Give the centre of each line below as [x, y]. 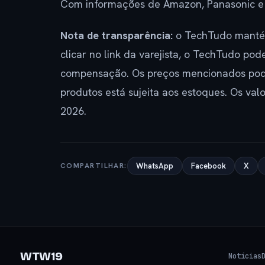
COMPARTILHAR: [94, 165]
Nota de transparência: [117, 35]
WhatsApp [154, 166]
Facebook [208, 166]
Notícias [245, 256]
